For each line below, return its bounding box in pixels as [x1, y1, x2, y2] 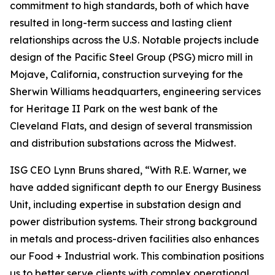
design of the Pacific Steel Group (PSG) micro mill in [10, 51, 253, 63]
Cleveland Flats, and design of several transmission [10, 120, 252, 132]
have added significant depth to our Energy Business [10, 181, 261, 193]
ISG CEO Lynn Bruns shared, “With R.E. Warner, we [10, 164, 247, 176]
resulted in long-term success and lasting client [10, 17, 232, 29]
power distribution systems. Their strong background [10, 215, 257, 228]
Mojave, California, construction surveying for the [10, 68, 243, 80]
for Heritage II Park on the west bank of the [10, 103, 218, 115]
